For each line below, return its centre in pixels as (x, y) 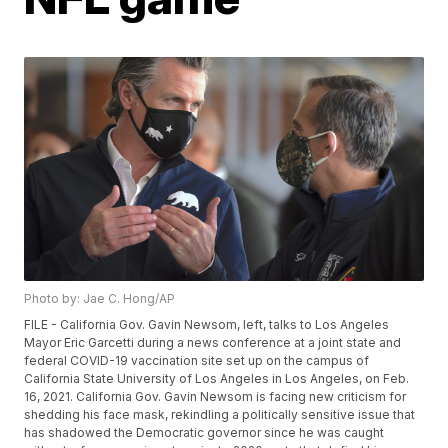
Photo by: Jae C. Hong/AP (100, 299)
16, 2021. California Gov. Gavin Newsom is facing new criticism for (215, 397)
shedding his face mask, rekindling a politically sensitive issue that (220, 415)
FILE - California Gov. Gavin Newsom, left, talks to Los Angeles (207, 325)
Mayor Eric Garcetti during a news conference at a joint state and (213, 343)
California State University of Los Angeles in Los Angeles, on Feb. (217, 379)
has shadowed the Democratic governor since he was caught (204, 433)
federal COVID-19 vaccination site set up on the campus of (197, 361)
